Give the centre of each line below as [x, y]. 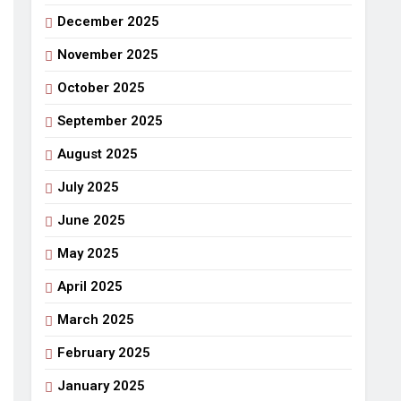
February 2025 [103, 353]
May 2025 [88, 253]
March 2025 [95, 320]
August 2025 [97, 154]
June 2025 [91, 220]
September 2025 [110, 121]
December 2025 [108, 21]
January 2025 [101, 386]
